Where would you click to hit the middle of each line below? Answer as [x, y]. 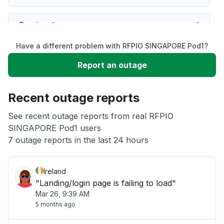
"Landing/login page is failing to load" [106, 183]
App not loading [49, 115]
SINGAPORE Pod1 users [54, 128]
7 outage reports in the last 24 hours [78, 140]
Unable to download [57, 85]
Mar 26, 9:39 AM [62, 194]
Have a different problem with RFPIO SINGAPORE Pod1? [112, 46]
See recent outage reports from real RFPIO [91, 116]
